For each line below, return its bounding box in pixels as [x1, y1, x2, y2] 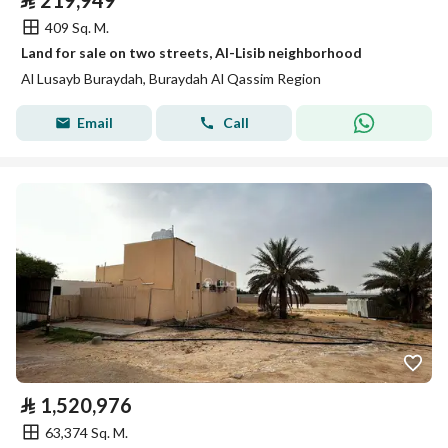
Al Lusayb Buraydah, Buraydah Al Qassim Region [21, 70, 321, 87]
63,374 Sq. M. [45, 423, 128, 441]
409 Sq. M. [45, 18, 109, 36]
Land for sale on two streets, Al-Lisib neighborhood [21, 44, 362, 61]
